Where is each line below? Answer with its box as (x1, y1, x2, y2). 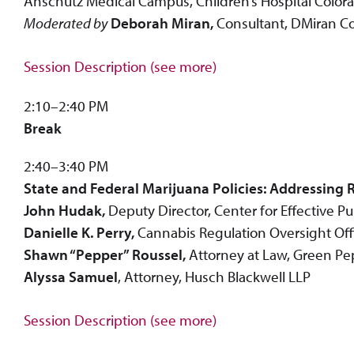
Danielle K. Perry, (24, 222, 134, 242)
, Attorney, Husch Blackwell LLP (118, 266, 311, 286)
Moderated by (24, 13, 107, 32)
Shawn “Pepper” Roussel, (24, 244, 186, 264)
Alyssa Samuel (24, 266, 118, 286)
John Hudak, (24, 200, 108, 220)
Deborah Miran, (111, 13, 213, 32)
